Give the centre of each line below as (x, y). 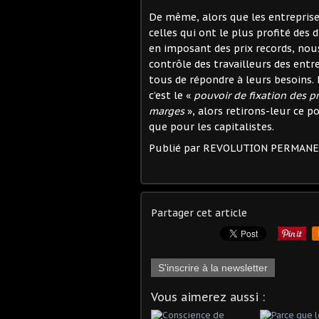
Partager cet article (199, 213)
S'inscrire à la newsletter (213, 267)
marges (167, 111)
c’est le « (171, 95)
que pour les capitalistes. (211, 126)
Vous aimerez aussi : (208, 297)
